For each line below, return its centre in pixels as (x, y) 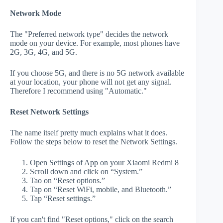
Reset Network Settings (49, 111)
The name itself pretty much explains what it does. (89, 132)
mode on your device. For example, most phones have (95, 43)
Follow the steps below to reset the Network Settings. (94, 141)
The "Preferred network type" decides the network (89, 34)
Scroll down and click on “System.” (86, 171)
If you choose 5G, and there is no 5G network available (97, 73)
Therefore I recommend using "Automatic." (78, 91)
